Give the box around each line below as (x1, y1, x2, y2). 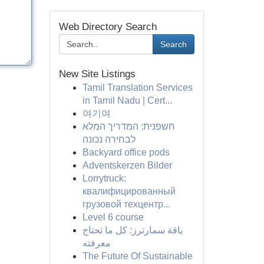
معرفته (82, 238, 111, 248)
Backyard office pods (82, 147, 170, 157)
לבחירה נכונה (82, 134, 136, 144)
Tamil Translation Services (82, 82, 193, 93)
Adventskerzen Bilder (82, 160, 172, 170)
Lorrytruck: (82, 173, 126, 183)
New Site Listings (58, 68, 136, 80)
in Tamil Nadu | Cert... (82, 95, 172, 105)
